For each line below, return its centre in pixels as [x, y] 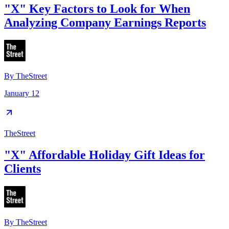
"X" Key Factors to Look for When [97, 8]
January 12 [22, 93]
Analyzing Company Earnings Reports [105, 22]
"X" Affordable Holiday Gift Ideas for [105, 155]
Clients [22, 168]
